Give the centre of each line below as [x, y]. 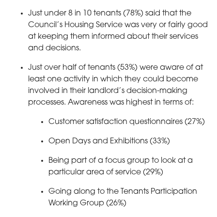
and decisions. [54, 48]
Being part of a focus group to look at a [121, 161]
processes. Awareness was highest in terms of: [111, 102]
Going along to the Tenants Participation [123, 192]
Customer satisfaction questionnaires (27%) [127, 122]
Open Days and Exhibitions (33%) [109, 141]
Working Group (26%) [87, 203]
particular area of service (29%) [106, 172]
